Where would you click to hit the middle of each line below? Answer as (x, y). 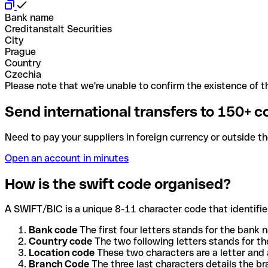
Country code (60, 242)
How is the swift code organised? (118, 184)
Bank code (53, 230)
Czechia (23, 74)
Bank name (29, 17)
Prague (20, 51)
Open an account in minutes (67, 158)
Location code (62, 253)
